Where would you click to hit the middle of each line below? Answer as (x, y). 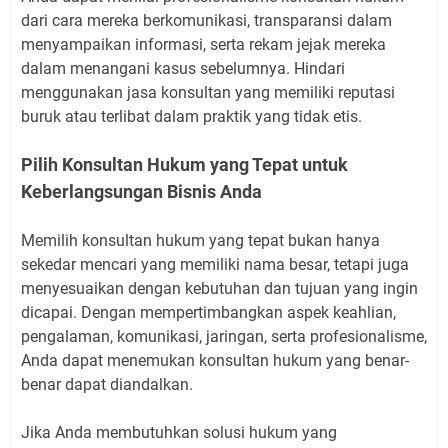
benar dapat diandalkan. (107, 385)
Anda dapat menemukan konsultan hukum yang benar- (215, 361)
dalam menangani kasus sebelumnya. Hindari (183, 69)
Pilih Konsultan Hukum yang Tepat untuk (184, 165)
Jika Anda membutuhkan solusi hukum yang (179, 433)
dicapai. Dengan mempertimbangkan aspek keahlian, (208, 313)
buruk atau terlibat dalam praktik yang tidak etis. (191, 117)
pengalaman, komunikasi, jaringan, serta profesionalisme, (224, 337)
